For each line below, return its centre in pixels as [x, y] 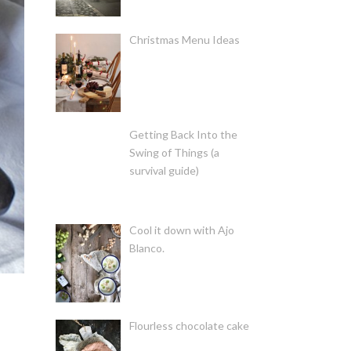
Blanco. [147, 248]
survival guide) [164, 171]
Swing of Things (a [174, 153]
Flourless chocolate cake [189, 325]
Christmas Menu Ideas [184, 39]
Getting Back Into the [183, 135]
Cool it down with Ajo [181, 230]
